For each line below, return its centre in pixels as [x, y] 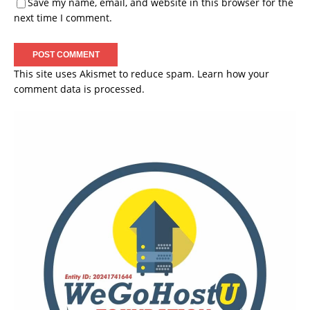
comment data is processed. [79, 89]
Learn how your [233, 74]
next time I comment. [63, 18]
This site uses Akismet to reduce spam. [106, 74]
